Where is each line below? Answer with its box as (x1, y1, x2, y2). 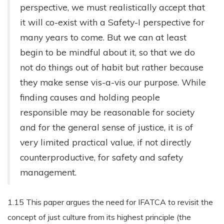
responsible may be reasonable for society (20, 106, 194, 117)
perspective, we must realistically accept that (20, 1, 205, 12)
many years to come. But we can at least (20, 31, 186, 42)
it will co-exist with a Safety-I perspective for (20, 16, 204, 27)
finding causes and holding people (20, 91, 160, 102)
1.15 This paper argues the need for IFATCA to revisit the (7, 197, 213, 207)
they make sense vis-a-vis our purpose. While (20, 76, 206, 87)
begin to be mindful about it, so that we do (20, 46, 195, 57)
